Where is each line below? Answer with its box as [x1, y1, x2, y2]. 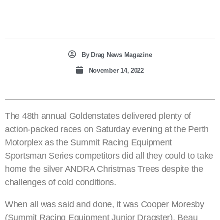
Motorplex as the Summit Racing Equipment [5, 137, 172, 148]
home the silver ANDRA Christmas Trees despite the [5, 164, 203, 174]
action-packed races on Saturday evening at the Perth [5, 124, 209, 135]
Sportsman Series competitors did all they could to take [5, 151, 214, 161]
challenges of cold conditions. [5, 177, 116, 188]
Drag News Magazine [89, 51, 152, 59]
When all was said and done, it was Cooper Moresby [5, 199, 204, 210]
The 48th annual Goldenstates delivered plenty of [5, 111, 192, 121]
